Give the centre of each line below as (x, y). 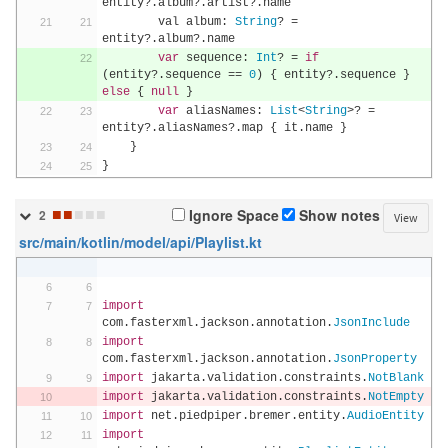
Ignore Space (232, 216)
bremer (269, 416)
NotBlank (395, 378)
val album (189, 22)
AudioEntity (385, 416)
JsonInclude (371, 323)
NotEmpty (395, 397)
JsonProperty (374, 359)
